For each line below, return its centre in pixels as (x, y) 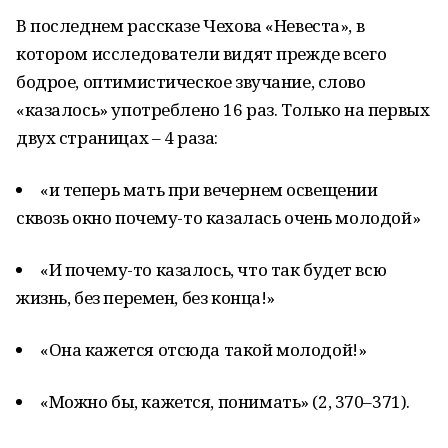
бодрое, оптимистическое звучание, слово (191, 81)
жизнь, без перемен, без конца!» (145, 297)
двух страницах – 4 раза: (117, 137)
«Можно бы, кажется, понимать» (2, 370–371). (225, 401)
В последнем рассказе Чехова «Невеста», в (190, 25)
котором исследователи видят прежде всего (201, 53)
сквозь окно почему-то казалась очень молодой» (218, 217)
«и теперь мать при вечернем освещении (209, 189)
